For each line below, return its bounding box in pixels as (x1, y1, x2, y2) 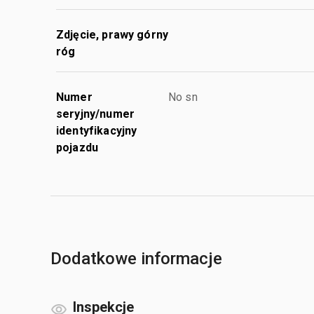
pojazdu (56, 140, 99, 154)
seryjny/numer (56, 107, 135, 121)
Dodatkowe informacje (50, 248, 222, 268)
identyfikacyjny (56, 123, 137, 137)
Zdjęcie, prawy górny (56, 27, 168, 41)
